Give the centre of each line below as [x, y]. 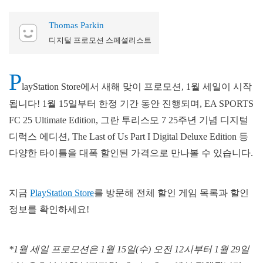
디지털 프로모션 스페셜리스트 [100, 40]
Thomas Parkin [76, 25]
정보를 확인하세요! [49, 209]
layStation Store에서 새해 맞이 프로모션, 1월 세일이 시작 [137, 86]
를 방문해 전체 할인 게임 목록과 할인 [171, 193]
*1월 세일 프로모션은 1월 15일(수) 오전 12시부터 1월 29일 [129, 249]
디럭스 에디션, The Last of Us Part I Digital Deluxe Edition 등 [129, 136]
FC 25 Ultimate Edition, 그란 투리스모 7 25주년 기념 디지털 [129, 120]
